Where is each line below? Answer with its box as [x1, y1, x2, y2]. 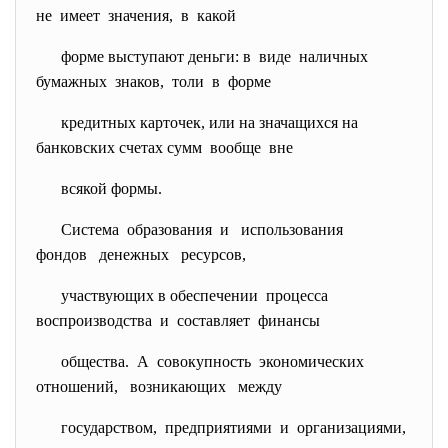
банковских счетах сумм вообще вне [36, 139, 293, 156]
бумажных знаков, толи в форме [36, 73, 271, 90]
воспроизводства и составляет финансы [36, 312, 320, 329]
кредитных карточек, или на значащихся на [61, 114, 358, 131]
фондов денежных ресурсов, [36, 246, 246, 263]
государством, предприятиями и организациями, [61, 419, 410, 436]
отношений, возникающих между [36, 378, 282, 395]
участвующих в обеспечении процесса [61, 287, 332, 304]
